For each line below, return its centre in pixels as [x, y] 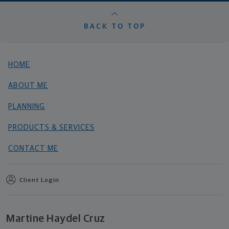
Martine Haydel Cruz [56, 219]
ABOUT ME [28, 86]
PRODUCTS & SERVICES [51, 128]
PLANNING [27, 107]
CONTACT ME [33, 149]
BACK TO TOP [114, 27]
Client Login [39, 181]
